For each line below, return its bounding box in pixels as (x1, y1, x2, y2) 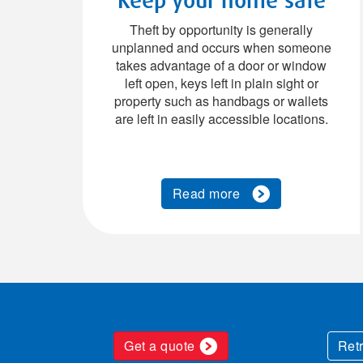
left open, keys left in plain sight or (124, 74, 318, 92)
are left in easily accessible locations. (114, 109, 328, 128)
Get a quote (124, 336, 195, 355)
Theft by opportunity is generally (130, 20, 313, 39)
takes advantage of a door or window (116, 56, 327, 75)
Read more (172, 184, 248, 203)
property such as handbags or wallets (114, 92, 328, 110)
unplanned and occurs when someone (111, 38, 331, 57)
